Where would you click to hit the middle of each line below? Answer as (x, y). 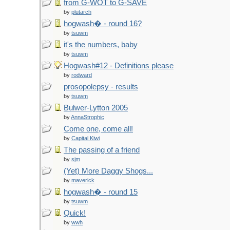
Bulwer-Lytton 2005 (96, 108)
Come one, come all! (98, 129)
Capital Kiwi (85, 138)
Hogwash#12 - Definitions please (119, 66)
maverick (83, 180)
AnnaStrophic (88, 117)
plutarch (81, 12)
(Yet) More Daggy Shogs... (108, 171)
